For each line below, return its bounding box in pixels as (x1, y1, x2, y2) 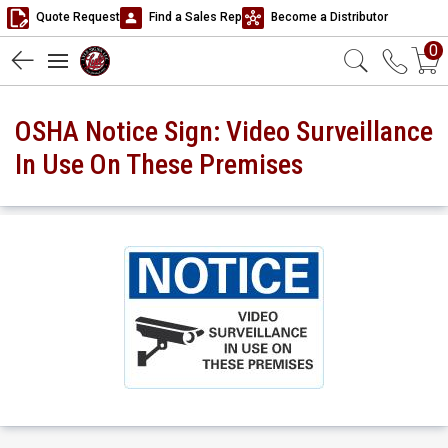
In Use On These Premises (15, 148, 309, 181)
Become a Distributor (268, 10, 388, 25)
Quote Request (33, 10, 120, 25)
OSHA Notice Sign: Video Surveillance (15, 115, 433, 148)
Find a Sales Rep (146, 10, 242, 25)
